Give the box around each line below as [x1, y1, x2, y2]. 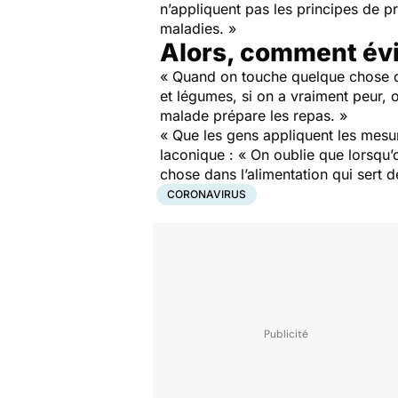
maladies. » [160, 20, 236, 37]
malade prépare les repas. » [160, 107, 347, 124]
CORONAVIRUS [167, 187, 246, 201]
